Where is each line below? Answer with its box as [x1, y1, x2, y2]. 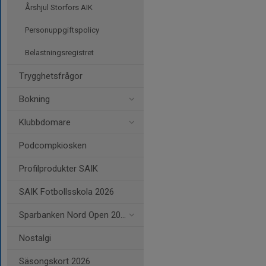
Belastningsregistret [25, 48, 94, 57]
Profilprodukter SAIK [19, 163, 98, 174]
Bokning [19, 94, 50, 104]
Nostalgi [19, 233, 51, 243]
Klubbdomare [19, 117, 71, 128]
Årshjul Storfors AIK [25, 3, 93, 12]
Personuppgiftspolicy [25, 26, 99, 34]
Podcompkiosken [19, 140, 87, 151]
